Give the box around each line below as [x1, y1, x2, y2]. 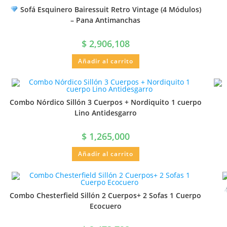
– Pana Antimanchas [70, 15, 141, 25]
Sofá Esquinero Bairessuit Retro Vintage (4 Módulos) [18, 4, 201, 14]
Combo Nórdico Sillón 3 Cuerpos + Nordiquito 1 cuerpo [9, 97, 202, 107]
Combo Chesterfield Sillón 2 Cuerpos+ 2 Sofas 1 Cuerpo [10, 190, 202, 200]
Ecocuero [89, 201, 122, 211]
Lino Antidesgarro [74, 108, 137, 118]
